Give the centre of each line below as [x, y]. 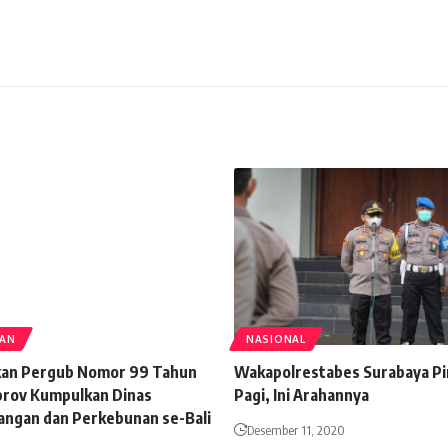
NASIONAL [276, 339]
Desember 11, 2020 [296, 430]
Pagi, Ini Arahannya [301, 395]
